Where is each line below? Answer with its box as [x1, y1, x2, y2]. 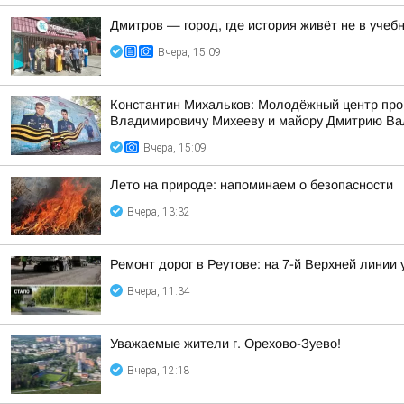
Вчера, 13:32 [127, 206, 190, 218]
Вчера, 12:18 [127, 364, 190, 377]
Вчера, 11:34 [127, 285, 190, 298]
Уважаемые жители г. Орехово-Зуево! [110, 336, 341, 351]
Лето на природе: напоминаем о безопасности [110, 178, 393, 192]
